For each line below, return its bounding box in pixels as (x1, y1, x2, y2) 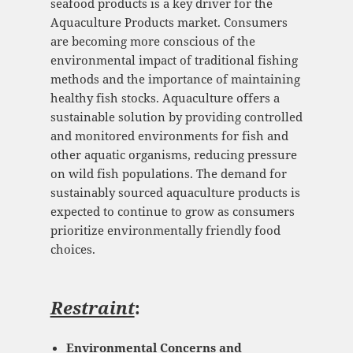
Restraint (50, 295, 135, 320)
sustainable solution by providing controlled (50, 109, 303, 125)
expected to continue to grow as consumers (50, 203, 295, 220)
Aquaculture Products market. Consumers (50, 14, 288, 31)
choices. (50, 241, 95, 258)
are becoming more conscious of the (50, 33, 255, 50)
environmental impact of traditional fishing (50, 52, 298, 69)
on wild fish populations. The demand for (50, 165, 287, 182)
